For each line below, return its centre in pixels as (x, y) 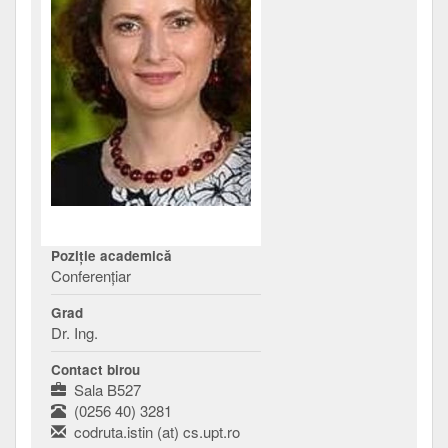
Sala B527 (103, 390)
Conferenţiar (91, 276)
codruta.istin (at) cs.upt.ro (153, 432)
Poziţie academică (111, 256)
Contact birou (95, 370)
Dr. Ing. (74, 333)
